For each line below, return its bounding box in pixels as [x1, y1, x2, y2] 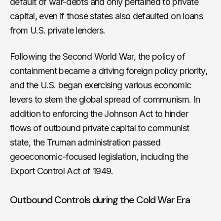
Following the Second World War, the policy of [10, 51, 185, 62]
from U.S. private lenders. [10, 25, 112, 36]
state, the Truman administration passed [10, 137, 161, 147]
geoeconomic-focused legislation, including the [10, 151, 188, 162]
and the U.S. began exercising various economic [10, 79, 191, 90]
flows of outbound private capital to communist [10, 122, 189, 133]
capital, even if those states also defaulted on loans [10, 10, 203, 21]
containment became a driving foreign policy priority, [10, 65, 208, 76]
